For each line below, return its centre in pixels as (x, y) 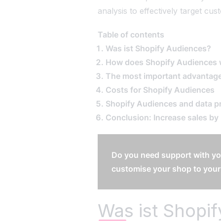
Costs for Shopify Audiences (160, 90)
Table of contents (131, 35)
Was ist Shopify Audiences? (159, 48)
